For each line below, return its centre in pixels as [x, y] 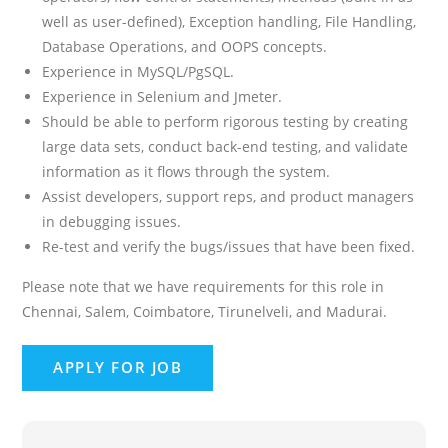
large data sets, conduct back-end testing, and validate [225, 146]
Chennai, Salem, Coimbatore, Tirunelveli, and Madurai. [205, 311]
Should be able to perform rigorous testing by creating [225, 121]
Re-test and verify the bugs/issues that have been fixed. [229, 246]
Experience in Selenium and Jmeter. [162, 96]
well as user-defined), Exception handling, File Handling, [229, 21]
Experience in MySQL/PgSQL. [138, 71]
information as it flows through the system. [186, 171]
